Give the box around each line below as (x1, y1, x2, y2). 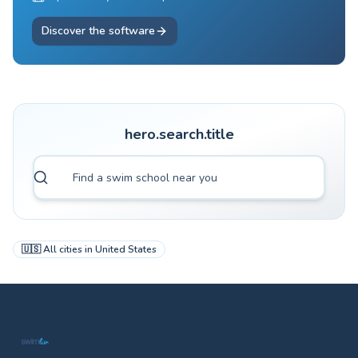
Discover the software (42, 23, 155, 38)
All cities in (43, 243, 93, 256)
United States (95, 243, 157, 256)
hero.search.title (124, 125, 234, 144)
